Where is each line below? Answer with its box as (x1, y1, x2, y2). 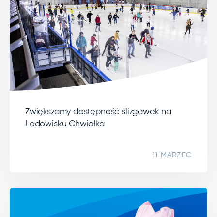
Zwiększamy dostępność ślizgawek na (25, 108, 171, 117)
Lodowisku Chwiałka (25, 120, 105, 129)
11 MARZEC (152, 152, 192, 159)
